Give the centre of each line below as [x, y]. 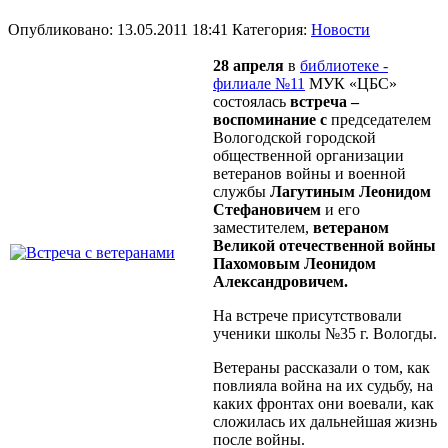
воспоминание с [272, 120]
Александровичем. [280, 282]
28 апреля [248, 66]
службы [241, 192]
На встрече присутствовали [307, 316]
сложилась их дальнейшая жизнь [325, 422]
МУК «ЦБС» [351, 84]
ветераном [351, 228]
